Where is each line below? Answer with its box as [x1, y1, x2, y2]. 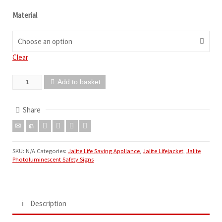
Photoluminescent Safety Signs [12, 155, 94, 163]
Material [12, 10, 37, 20]
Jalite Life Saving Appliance [68, 147, 140, 155]
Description [30, 198, 66, 208]
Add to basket [57, 77, 101, 86]
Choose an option [18, 36, 72, 46]
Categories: [37, 147, 68, 155]
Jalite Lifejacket [143, 147, 183, 155]
